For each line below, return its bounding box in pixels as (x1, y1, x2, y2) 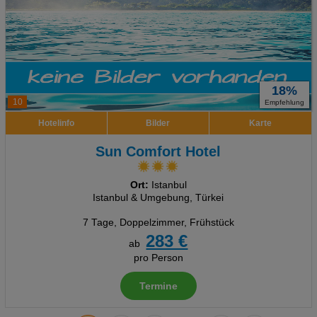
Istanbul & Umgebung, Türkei (93, 192, 224, 203)
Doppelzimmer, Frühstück (119, 217, 234, 228)
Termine (139, 281, 178, 292)
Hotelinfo (38, 118, 74, 128)
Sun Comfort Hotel (96, 144, 221, 159)
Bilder (146, 118, 171, 128)
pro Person (133, 253, 183, 263)
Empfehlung (265, 98, 305, 106)
